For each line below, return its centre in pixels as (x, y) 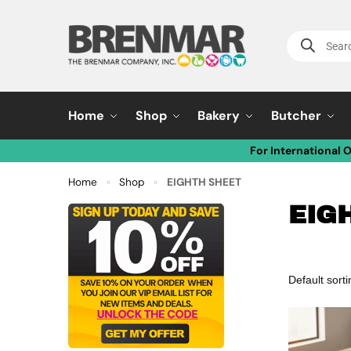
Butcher (296, 116)
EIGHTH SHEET (204, 182)
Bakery (219, 116)
